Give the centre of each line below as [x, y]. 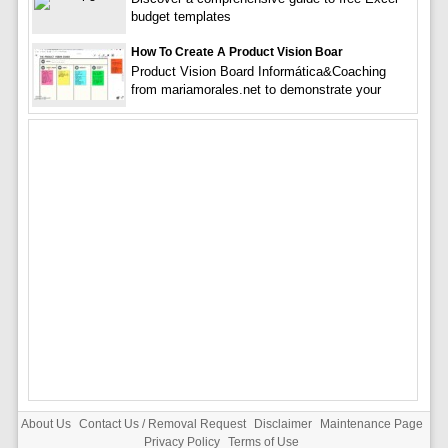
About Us [45, 423]
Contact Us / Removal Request [162, 423]
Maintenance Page [371, 423]
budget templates [180, 16]
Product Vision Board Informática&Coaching [258, 71]
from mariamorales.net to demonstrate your [255, 89]
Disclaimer [282, 423]
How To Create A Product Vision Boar [236, 51]
